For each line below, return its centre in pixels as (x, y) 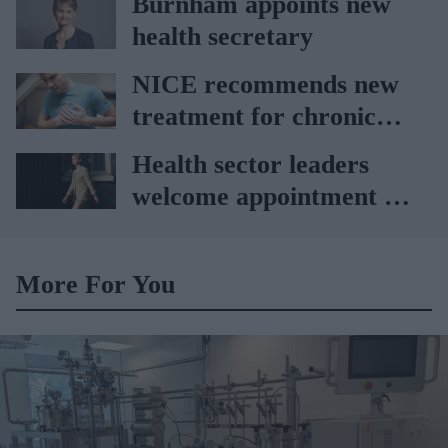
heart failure (202, 148)
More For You (95, 284)
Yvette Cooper (212, 228)
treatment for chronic (254, 116)
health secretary (222, 36)
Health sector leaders (250, 164)
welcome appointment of (269, 196)
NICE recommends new (265, 84)
